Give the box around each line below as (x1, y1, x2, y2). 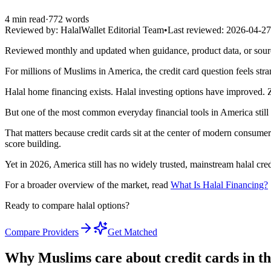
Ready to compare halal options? (5, 200, 129, 211)
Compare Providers (5, 226, 79, 237)
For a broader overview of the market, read (5, 179, 171, 190)
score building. (5, 138, 61, 149)
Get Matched (108, 226, 157, 237)
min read (10, 13, 45, 24)
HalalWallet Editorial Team (60, 24, 164, 35)
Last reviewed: (168, 24, 224, 35)
